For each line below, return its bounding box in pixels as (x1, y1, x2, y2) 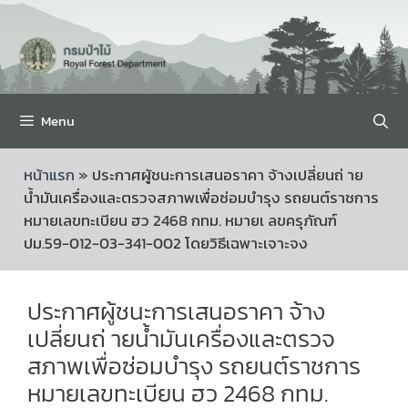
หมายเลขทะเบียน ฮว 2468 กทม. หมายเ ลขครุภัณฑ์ (23, 209, 337, 233)
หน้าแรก (23, 163, 75, 188)
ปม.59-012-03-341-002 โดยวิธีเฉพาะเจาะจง (23, 231, 308, 256)
